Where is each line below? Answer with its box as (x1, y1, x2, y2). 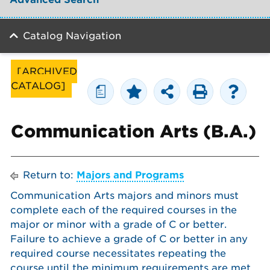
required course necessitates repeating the (10, 248, 226, 259)
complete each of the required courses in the (10, 204, 237, 216)
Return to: (20, 169, 77, 181)
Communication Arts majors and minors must (10, 190, 239, 201)
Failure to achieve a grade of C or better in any (10, 233, 248, 245)
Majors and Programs (77, 169, 184, 181)
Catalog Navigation (23, 30, 121, 42)
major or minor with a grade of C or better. (10, 219, 227, 230)
